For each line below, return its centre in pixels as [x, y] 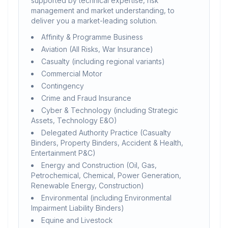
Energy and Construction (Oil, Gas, [99, 165]
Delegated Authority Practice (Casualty [106, 133]
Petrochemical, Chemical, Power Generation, [106, 175]
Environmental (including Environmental [106, 198]
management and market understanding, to [103, 10]
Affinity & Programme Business [92, 37]
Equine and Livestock [77, 220]
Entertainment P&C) [63, 153]
